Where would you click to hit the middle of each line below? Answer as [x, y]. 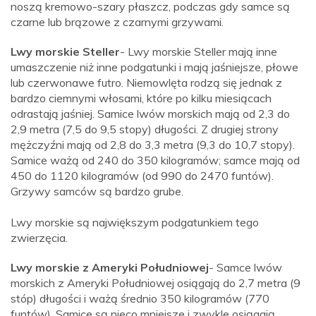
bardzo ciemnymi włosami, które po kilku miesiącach [141, 98]
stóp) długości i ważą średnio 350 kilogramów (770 [140, 299]
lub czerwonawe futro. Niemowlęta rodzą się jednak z [146, 83]
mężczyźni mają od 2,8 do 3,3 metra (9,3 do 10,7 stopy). [153, 145]
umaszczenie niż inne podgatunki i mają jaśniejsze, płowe [154, 67]
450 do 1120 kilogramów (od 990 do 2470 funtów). [142, 176]
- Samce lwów [245, 268]
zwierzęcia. [39, 238]
